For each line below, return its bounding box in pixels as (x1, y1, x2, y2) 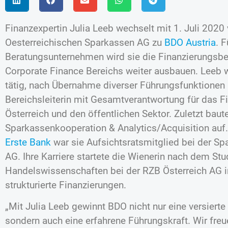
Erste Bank (5, 136, 51, 148)
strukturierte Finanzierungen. (5, 179, 126, 191)
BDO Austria (164, 36, 216, 48)
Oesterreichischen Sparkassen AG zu (5, 36, 164, 48)
